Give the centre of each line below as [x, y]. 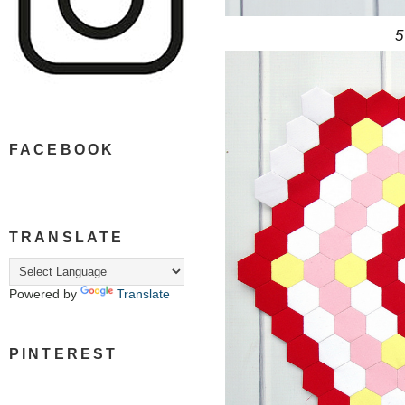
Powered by [45, 295]
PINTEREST [64, 354]
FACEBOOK [62, 149]
